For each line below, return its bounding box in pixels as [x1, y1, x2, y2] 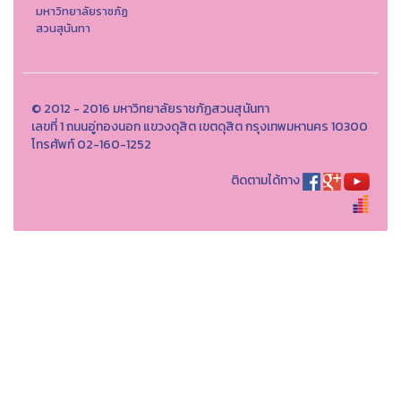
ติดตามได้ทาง [231, 171, 301, 190]
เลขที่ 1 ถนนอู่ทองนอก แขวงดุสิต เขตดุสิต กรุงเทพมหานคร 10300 [31, 117, 368, 136]
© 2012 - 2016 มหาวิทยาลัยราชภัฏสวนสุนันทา [31, 99, 269, 118]
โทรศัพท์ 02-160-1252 [31, 135, 151, 154]
